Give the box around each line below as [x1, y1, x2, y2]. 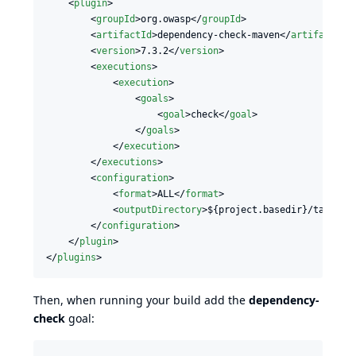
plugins [57, 251, 96, 263]
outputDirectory [118, 203, 202, 215]
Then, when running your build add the [33, 292, 249, 308]
